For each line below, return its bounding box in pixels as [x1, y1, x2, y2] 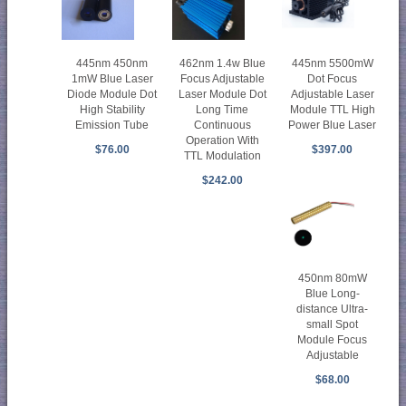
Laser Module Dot [178, 87, 266, 101]
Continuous [193, 118, 251, 131]
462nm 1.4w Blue [179, 56, 266, 70]
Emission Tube [75, 118, 150, 131]
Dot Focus [307, 72, 358, 85]
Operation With [185, 133, 259, 147]
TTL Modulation [183, 149, 261, 162]
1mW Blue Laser [71, 72, 153, 85]
